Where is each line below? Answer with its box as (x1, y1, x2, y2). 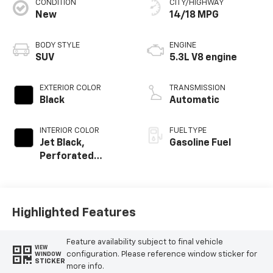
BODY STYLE (35, 41, 80, 50)
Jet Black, (39, 138, 85, 149)
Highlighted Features (11, 206, 136, 219)
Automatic (169, 96, 219, 106)
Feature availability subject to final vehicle (66, 238, 223, 246)
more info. (66, 262, 104, 271)
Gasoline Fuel (169, 138, 231, 149)
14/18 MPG (169, 10, 219, 21)
